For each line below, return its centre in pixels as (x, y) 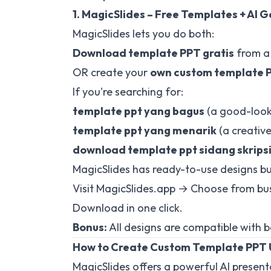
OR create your (111, 72)
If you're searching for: (128, 92)
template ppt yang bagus (139, 111)
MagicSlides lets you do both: (143, 34)
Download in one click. (128, 208)
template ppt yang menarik (145, 130)
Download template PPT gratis (153, 53)
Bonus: (90, 227)
